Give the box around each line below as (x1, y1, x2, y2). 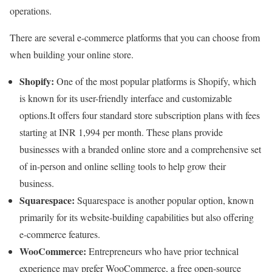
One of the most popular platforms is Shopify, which (54, 75, 256, 88)
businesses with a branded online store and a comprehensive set (19, 143, 261, 156)
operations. (10, 4, 52, 18)
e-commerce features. (19, 228, 103, 241)
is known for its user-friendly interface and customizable (19, 92, 232, 105)
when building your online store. (10, 48, 137, 61)
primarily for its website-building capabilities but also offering (19, 211, 254, 224)
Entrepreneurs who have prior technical (89, 245, 239, 258)
